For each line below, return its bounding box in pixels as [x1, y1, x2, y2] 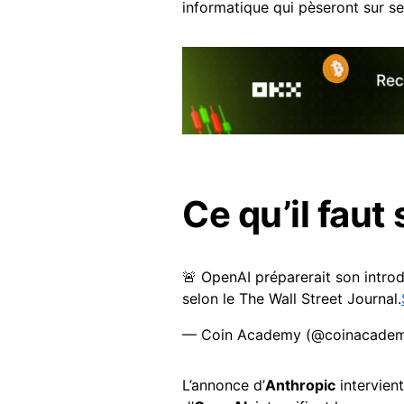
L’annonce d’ [182, 375, 265, 394]
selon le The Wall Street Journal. [182, 289, 401, 308]
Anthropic [265, 375, 335, 394]
